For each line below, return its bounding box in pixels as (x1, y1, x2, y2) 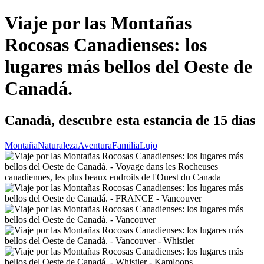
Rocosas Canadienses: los (5, 34, 207, 56)
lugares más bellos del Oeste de (5, 56, 252, 78)
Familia (112, 140, 140, 150)
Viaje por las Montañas (5, 12, 192, 34)
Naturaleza (38, 140, 78, 150)
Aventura (78, 140, 112, 150)
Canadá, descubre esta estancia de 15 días (5, 112, 255, 128)
